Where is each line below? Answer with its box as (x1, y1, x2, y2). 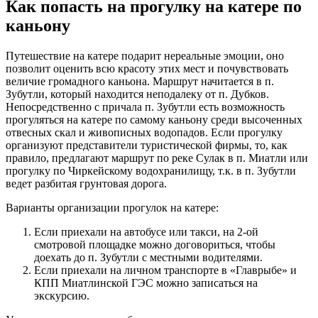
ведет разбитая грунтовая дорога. (6, 177, 167, 190)
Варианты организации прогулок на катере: (6, 201, 219, 214)
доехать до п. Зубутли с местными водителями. (34, 251, 263, 263)
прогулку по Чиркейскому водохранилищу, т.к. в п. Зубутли (6, 164, 296, 177)
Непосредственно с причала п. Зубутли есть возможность (6, 100, 285, 113)
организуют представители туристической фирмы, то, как (6, 138, 287, 151)
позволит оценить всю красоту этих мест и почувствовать (6, 62, 288, 75)
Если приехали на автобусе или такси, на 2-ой (34, 225, 258, 238)
